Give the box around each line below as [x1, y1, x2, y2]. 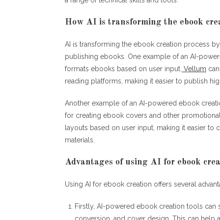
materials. [65, 136, 95, 144]
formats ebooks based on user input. [65, 64, 182, 73]
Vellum [182, 64, 206, 73]
